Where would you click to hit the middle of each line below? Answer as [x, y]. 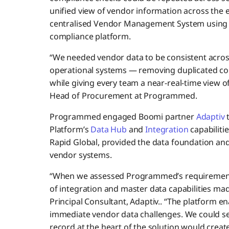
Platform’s [70, 130]
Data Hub [109, 130]
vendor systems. [81, 155]
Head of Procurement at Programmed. [123, 96]
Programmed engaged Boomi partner [123, 117]
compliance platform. [90, 37]
